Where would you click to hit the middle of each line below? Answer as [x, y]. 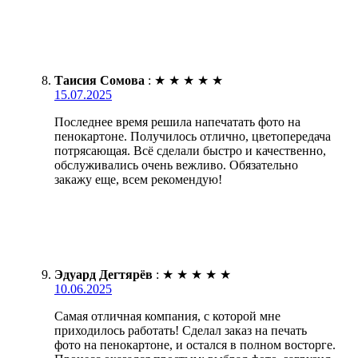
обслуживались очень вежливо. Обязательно [176, 165]
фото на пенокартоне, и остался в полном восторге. [195, 344]
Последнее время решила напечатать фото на [177, 121]
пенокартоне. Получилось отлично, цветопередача [193, 136]
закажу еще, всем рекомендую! [138, 179]
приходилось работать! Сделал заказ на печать [181, 330]
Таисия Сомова [99, 80]
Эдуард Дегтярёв [103, 274]
